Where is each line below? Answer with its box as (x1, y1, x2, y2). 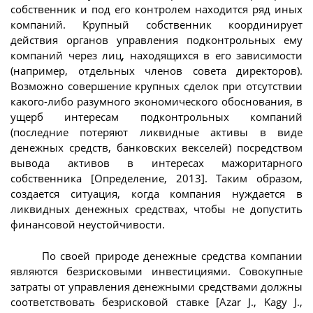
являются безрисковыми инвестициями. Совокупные (10, 263, 303, 278)
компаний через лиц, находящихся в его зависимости (10, 48, 303, 63)
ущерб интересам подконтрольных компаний (10, 110, 303, 124)
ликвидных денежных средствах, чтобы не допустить (10, 202, 303, 217)
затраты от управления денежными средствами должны (10, 279, 303, 293)
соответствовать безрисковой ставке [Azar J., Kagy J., (10, 294, 303, 309)
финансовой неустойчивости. (10, 217, 165, 232)
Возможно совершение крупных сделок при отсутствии (10, 79, 303, 94)
